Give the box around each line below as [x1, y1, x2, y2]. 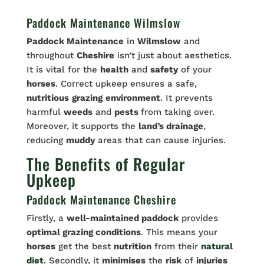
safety [150, 64, 178, 75]
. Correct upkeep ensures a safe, [55, 78, 197, 89]
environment [105, 93, 160, 103]
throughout [26, 50, 77, 61]
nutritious [26, 93, 69, 103]
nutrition [113, 241, 151, 252]
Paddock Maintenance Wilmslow [26, 14, 180, 31]
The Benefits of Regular [26, 152, 186, 176]
